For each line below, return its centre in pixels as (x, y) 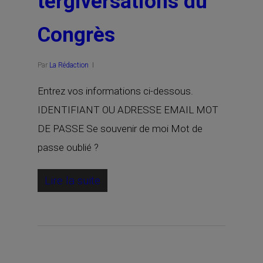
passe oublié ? (68, 147)
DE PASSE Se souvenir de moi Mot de (120, 129)
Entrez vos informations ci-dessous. (115, 91)
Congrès (76, 35)
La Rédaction (69, 65)
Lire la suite (73, 181)
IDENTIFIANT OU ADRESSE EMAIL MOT (128, 110)
